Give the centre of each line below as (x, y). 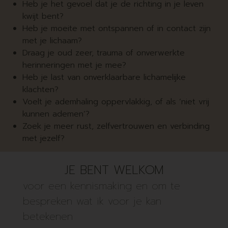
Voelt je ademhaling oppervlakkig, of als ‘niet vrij (116, 102)
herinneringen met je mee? (75, 65)
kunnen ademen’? (56, 114)
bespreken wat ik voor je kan (92, 201)
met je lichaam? (52, 41)
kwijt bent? (43, 17)
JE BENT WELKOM (114, 170)
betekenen (48, 216)
